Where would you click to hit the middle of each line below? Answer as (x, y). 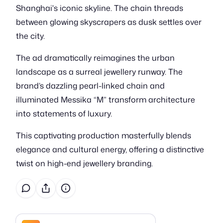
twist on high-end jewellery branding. (84, 163)
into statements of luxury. (64, 113)
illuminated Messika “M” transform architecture (106, 100)
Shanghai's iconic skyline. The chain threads (100, 8)
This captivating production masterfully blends (104, 135)
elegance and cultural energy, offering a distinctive (110, 149)
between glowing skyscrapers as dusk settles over (109, 22)
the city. (30, 36)
